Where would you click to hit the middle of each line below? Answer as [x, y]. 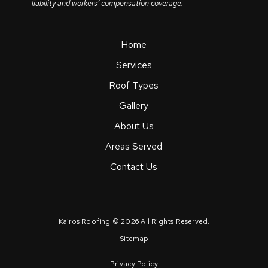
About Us [134, 126]
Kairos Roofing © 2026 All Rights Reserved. [134, 222]
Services [134, 65]
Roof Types [134, 86]
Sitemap [134, 239]
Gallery [134, 106]
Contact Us [134, 167]
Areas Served [134, 147]
